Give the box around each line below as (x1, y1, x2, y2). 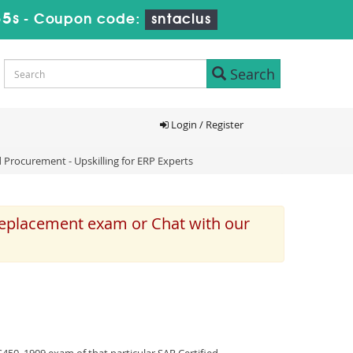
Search (226, 64, 275, 84)
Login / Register (168, 117, 243, 132)
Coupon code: (33, 13, 146, 27)
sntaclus (151, 13, 211, 27)
